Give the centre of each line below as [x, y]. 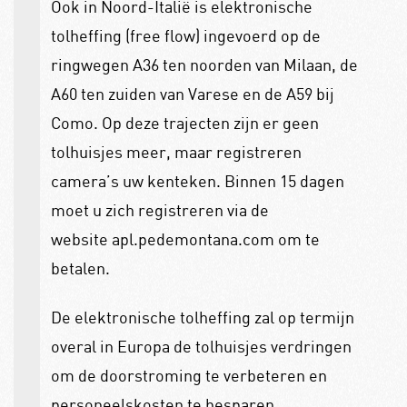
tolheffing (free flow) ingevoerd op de [185, 35]
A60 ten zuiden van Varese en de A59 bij [192, 93]
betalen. [80, 268]
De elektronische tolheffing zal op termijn [202, 318]
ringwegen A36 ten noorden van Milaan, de [204, 64]
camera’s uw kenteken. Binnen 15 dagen [197, 180]
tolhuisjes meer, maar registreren [176, 151]
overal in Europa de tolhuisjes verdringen [201, 347]
